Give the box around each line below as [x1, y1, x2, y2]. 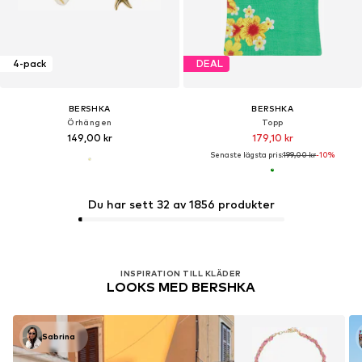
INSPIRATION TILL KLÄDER [120, 267, 242, 278]
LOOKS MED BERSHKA [107, 279, 255, 295]
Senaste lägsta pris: [210, 149, 284, 159]
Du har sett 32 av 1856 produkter [87, 196, 275, 211]
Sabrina [42, 331, 75, 342]
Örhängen [67, 116, 112, 127]
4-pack [13, 57, 46, 70]
